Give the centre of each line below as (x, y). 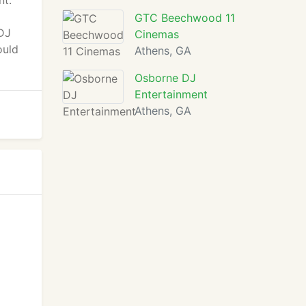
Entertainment (171, 94)
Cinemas (157, 34)
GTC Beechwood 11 (185, 18)
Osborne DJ (165, 78)
